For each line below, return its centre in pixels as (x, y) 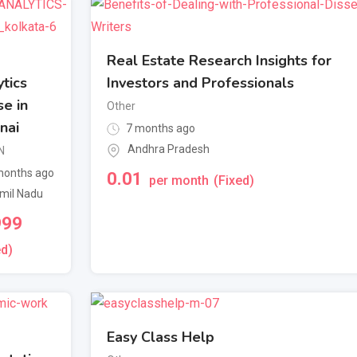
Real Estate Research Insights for (219, 60)
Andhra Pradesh (169, 149)
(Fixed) (234, 180)
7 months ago (159, 128)
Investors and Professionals (200, 82)
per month (179, 180)
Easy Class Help (161, 337)
